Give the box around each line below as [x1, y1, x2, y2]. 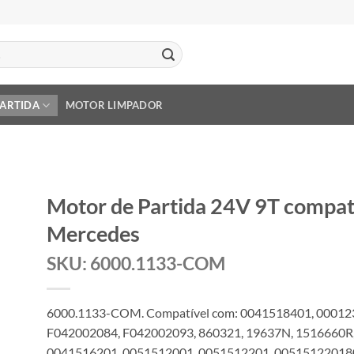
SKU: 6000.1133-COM [47, 252, 225, 274]
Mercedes [47, 220, 140, 247]
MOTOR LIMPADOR [65, 98, 164, 111]
